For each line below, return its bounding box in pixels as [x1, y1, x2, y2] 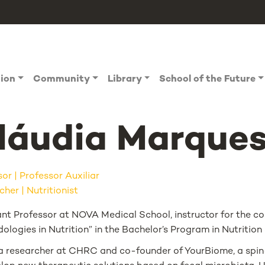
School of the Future [159, 75, 256, 85]
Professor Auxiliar [20, 172, 99, 182]
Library [107, 75, 142, 85]
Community [33, 75, 91, 85]
